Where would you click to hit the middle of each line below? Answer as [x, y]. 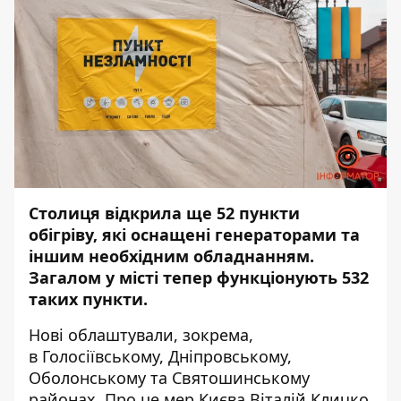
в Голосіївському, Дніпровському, [160, 356]
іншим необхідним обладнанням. [171, 256]
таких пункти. [88, 299]
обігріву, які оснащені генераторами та [194, 234]
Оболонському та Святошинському [169, 377]
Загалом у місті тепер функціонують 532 [199, 277]
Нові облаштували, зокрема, [141, 334]
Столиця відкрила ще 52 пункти [164, 213]
